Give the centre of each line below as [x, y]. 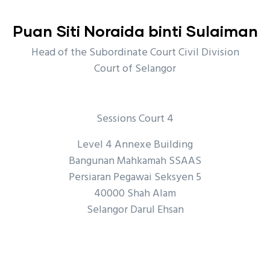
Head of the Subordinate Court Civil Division [135, 53]
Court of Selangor [135, 69]
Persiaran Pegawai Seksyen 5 [135, 177]
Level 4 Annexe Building [135, 145]
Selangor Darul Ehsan [135, 210]
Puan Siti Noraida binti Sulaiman [135, 31]
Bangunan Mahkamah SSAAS [135, 161]
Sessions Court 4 [135, 119]
